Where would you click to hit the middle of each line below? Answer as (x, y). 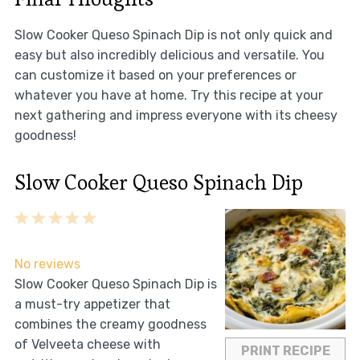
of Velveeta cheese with (87, 345)
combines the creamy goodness (110, 325)
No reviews (47, 264)
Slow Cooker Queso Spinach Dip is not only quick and (173, 35)
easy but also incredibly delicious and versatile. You (169, 55)
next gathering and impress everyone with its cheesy (176, 116)
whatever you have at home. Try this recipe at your (168, 96)
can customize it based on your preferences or (155, 76)
